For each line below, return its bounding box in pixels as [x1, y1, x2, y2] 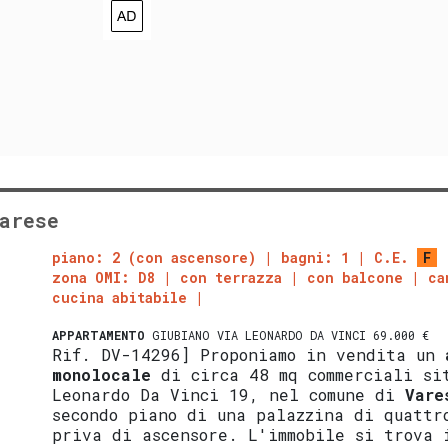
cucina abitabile [52, 287, 188, 307]
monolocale [52, 363, 152, 385]
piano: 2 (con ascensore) [52, 247, 257, 267]
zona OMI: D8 [52, 267, 156, 287]
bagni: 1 [281, 247, 350, 267]
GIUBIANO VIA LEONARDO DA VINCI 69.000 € [145, 326, 430, 343]
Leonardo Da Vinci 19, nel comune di [52, 383, 406, 405]
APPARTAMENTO [52, 326, 146, 343]
